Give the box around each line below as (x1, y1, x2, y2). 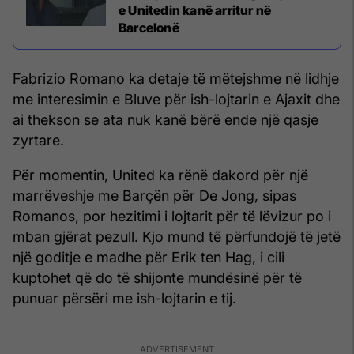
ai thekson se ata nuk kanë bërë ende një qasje (13, 111, 318, 129)
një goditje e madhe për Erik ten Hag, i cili (13, 249, 284, 266)
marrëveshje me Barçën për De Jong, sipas (13, 187, 296, 205)
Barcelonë (119, 20, 179, 36)
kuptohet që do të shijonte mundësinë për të (13, 269, 302, 287)
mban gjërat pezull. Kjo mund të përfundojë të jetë (13, 228, 341, 246)
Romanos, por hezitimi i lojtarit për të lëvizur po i (13, 208, 331, 225)
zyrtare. (13, 132, 64, 149)
